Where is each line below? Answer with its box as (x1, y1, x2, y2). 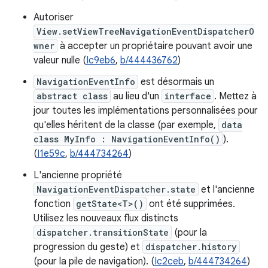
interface (165, 90, 211, 102)
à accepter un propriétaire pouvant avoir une (57, 40, 252, 52)
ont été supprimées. (147, 198, 235, 210)
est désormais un (138, 76, 214, 88)
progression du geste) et (33, 241, 142, 253)
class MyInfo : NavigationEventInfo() (33, 133, 220, 145)
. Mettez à (214, 90, 257, 102)
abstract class (36, 90, 108, 102)
